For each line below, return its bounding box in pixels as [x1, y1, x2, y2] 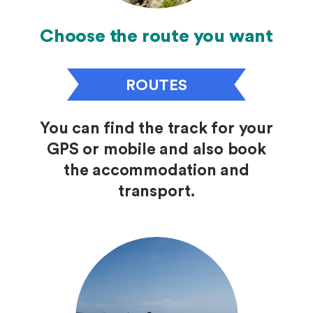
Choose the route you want [40, 27, 273, 45]
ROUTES [126, 78, 187, 93]
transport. [117, 183, 195, 199]
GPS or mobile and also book [47, 141, 266, 157]
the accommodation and [64, 162, 249, 178]
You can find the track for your [40, 120, 273, 136]
